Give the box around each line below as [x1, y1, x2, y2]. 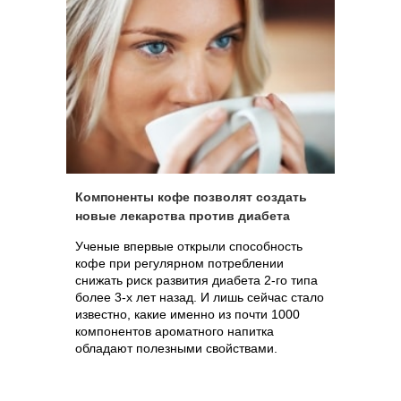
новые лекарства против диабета [75, 209, 290, 223]
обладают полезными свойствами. [75, 341, 277, 355]
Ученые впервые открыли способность [75, 239, 303, 253]
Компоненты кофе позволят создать [75, 190, 307, 204]
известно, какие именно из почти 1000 [75, 307, 300, 321]
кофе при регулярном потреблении [75, 256, 284, 270]
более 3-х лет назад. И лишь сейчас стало [75, 290, 324, 304]
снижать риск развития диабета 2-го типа [75, 273, 318, 287]
